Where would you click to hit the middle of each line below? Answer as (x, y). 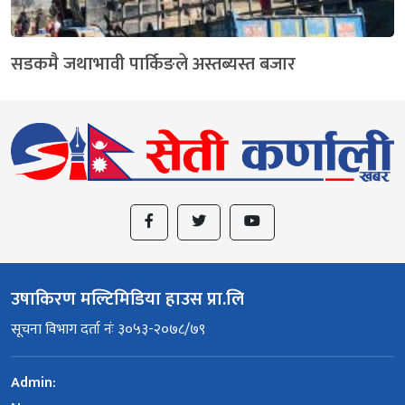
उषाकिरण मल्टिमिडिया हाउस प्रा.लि (127, 299)
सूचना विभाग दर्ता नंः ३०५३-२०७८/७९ (108, 329)
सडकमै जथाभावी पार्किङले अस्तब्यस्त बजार (153, 64)
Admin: (33, 382)
